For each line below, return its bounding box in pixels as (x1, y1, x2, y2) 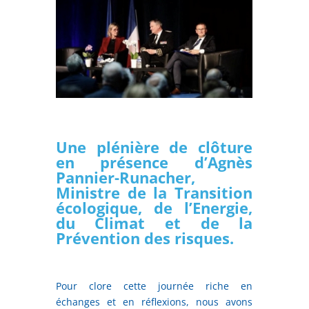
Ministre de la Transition (55, 181, 253, 203)
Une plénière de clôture (55, 136, 253, 157)
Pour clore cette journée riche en (55, 279, 253, 292)
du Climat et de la (55, 212, 253, 233)
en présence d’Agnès (55, 151, 253, 172)
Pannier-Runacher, (55, 166, 195, 188)
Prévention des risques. (55, 227, 234, 248)
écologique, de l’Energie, (55, 197, 253, 218)
